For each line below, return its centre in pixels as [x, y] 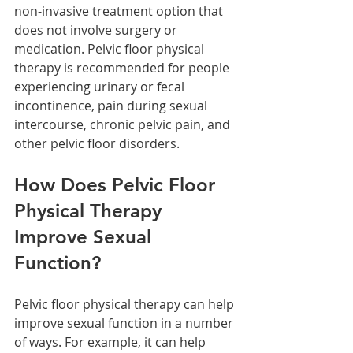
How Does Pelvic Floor [117, 185]
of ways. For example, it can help [111, 342]
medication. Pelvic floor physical [111, 49]
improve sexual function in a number [125, 323]
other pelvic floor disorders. [97, 144]
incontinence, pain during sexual [112, 106]
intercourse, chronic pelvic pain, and [124, 125]
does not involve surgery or [97, 30]
